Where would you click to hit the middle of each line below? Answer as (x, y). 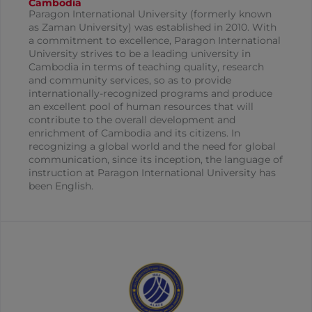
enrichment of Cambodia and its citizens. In (134, 133)
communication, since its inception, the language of (156, 160)
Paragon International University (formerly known (150, 14)
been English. (61, 186)
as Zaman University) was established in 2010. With (153, 28)
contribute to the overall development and (132, 120)
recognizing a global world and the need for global (152, 147)
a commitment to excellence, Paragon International (155, 41)
